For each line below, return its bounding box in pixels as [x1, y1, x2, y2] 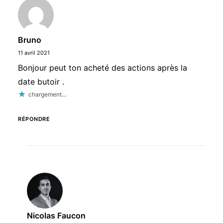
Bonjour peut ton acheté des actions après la [18, 63, 187, 73]
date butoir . [18, 77, 64, 87]
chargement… [28, 91, 67, 98]
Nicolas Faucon [27, 211, 86, 221]
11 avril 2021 [18, 49, 50, 56]
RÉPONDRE [18, 115, 50, 122]
